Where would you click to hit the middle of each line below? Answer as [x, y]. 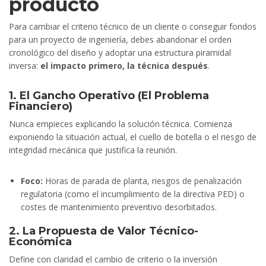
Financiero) [41, 107]
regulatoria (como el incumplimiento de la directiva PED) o [133, 194]
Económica [40, 242]
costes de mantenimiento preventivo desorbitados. [119, 207]
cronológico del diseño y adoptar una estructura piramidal [120, 53]
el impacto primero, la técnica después [124, 66]
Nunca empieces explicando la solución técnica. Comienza [121, 124]
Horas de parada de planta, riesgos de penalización [142, 181]
